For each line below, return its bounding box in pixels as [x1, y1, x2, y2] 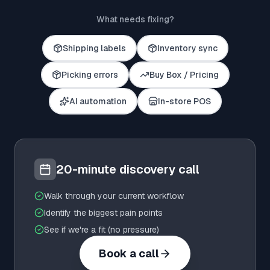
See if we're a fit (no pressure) [44, 224, 159, 235]
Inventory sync [157, 43, 218, 54]
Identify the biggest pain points [44, 207, 163, 218]
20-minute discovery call [56, 162, 199, 177]
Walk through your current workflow [44, 190, 184, 201]
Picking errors [61, 69, 118, 80]
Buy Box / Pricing [149, 69, 219, 80]
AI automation [69, 96, 127, 107]
